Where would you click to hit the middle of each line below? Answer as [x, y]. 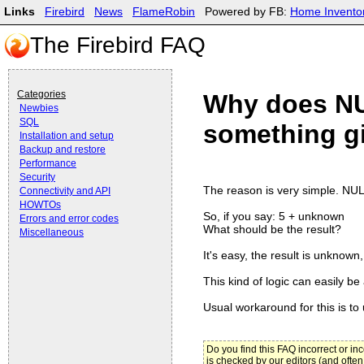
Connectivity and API [65, 191]
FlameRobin [164, 12]
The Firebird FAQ [118, 45]
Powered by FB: [243, 12]
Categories [41, 94]
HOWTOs [40, 205]
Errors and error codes [69, 219]
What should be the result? [272, 230]
